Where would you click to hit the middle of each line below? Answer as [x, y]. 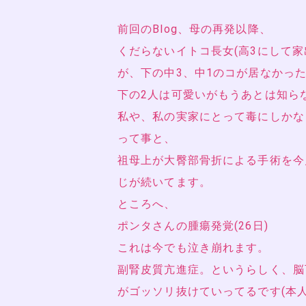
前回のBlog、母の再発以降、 [194, 29]
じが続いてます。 [164, 182]
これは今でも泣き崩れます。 [194, 247]
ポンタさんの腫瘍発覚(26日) [193, 225]
